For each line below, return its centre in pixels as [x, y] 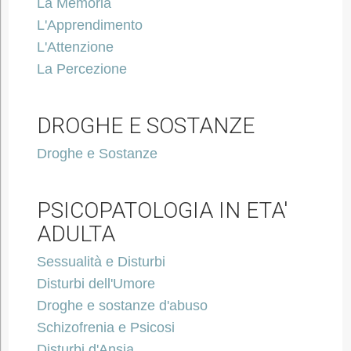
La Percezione [81, 69]
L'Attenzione [75, 47]
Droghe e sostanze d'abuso [122, 306]
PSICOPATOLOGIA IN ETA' [162, 210]
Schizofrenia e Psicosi [105, 327]
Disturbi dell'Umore [96, 284]
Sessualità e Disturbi [101, 262]
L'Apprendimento [89, 25]
